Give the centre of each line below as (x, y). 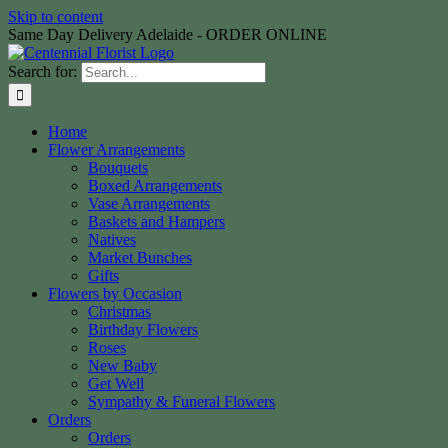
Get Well (116, 383)
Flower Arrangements (116, 149)
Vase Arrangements (149, 203)
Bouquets (118, 167)
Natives (112, 239)
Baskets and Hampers (156, 221)
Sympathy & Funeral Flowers (181, 401)
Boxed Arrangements (155, 185)
